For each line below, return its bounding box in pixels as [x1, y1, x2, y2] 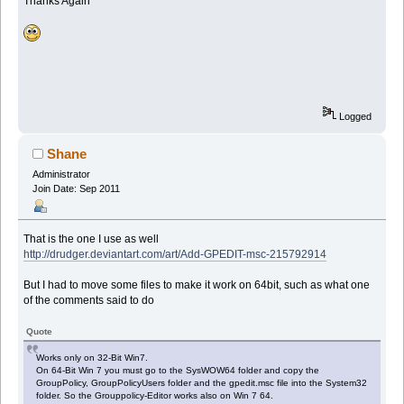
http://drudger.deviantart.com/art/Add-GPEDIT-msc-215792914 [23, 247, 327, 261]
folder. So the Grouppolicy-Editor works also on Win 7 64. [36, 390, 274, 400]
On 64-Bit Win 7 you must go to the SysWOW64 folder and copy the [36, 364, 320, 375]
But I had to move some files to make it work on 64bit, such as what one [23, 278, 371, 291]
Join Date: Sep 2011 [32, 182, 120, 194]
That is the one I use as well [23, 232, 160, 245]
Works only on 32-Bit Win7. [36, 352, 149, 363]
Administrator [32, 168, 90, 179]
